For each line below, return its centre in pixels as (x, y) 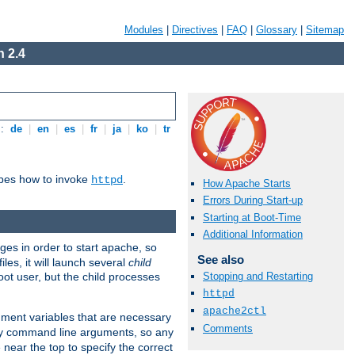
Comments (228, 328)
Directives (195, 30)
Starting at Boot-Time (252, 217)
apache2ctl (235, 311)
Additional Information (253, 234)
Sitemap (325, 30)
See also (220, 259)
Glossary (277, 30)
